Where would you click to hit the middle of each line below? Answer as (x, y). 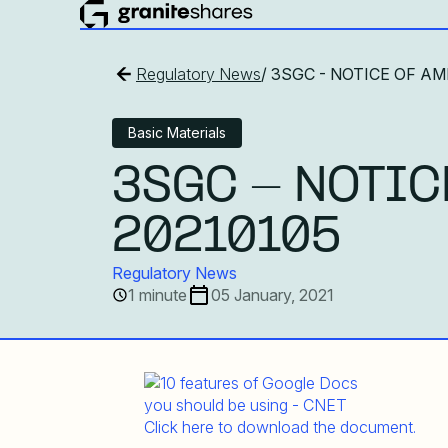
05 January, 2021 (272, 294)
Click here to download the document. (280, 427)
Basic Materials (177, 132)
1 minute (157, 294)
